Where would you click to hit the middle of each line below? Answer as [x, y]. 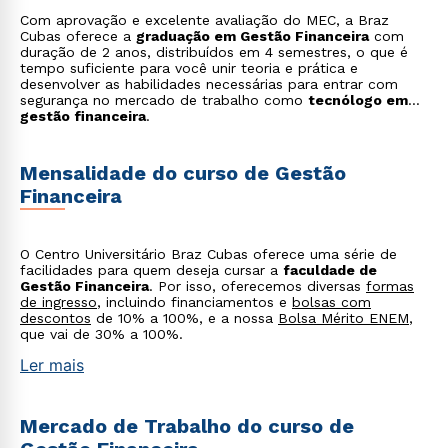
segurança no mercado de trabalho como [164, 100]
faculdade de [330, 270]
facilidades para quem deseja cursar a [151, 270]
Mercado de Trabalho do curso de [187, 426]
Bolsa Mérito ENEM [343, 318]
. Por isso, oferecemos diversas [257, 286]
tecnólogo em [358, 100]
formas [390, 286]
